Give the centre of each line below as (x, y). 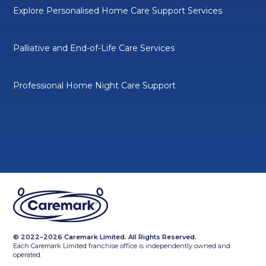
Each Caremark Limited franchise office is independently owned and (122, 246)
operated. (28, 254)
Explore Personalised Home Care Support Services (118, 10)
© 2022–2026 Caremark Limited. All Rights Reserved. (105, 237)
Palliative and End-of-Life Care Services (94, 48)
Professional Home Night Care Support (95, 85)
